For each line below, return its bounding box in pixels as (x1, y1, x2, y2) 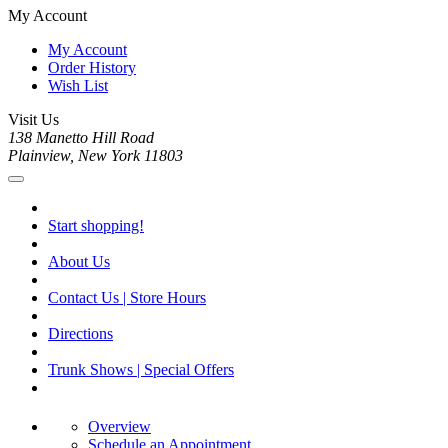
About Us (48, 253, 110, 271)
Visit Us (8, 111, 59, 129)
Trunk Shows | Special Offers (48, 361, 234, 379)
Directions (48, 325, 113, 343)
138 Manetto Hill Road (8, 129, 154, 147)
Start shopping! (48, 217, 144, 235)
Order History (48, 59, 136, 77)
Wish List (48, 77, 108, 95)
